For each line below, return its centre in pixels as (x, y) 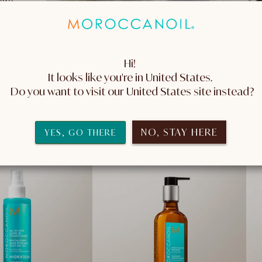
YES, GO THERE (80, 132)
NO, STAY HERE (179, 132)
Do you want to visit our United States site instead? (132, 91)
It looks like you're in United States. (131, 77)
